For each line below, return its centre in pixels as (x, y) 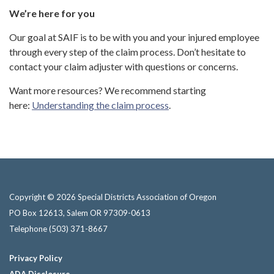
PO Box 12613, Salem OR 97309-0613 (80, 213)
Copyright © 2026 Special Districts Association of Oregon (113, 197)
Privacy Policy (36, 258)
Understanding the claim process (100, 105)
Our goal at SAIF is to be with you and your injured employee (134, 37)
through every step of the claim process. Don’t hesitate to (128, 52)
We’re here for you (52, 13)
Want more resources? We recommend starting (108, 91)
